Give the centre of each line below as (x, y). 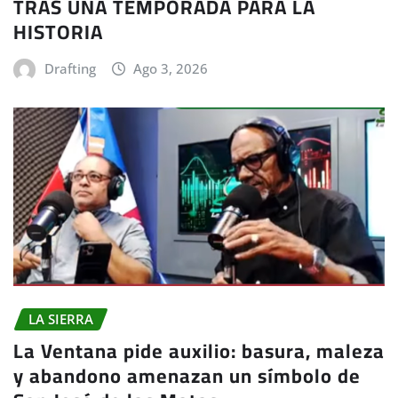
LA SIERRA (61, 318)
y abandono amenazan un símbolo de (187, 376)
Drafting (70, 69)
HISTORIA (58, 32)
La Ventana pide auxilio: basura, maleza (199, 351)
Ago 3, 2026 (171, 69)
